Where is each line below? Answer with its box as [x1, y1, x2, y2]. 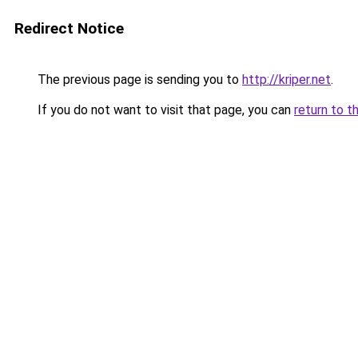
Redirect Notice [14, 19, 124, 38]
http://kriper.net [242, 72, 331, 87]
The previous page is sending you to [34, 72, 242, 87]
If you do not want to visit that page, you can [34, 102, 294, 117]
